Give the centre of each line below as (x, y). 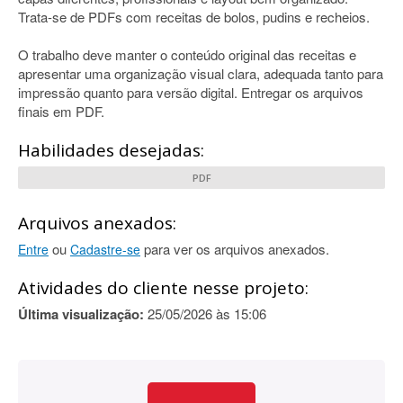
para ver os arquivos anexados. (235, 249)
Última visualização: (81, 314)
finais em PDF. (61, 111)
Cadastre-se (105, 249)
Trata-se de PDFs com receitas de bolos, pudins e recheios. (194, 17)
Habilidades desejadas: (111, 150)
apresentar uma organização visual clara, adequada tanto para (201, 73)
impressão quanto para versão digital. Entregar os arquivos (191, 92)
